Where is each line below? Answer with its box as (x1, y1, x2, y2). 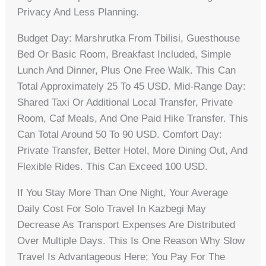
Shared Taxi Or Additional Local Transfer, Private (17, 97, 233, 109)
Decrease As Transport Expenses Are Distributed (17, 219, 236, 231)
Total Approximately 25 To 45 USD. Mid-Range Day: (17, 81, 246, 93)
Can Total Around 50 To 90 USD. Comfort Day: (17, 129, 223, 141)
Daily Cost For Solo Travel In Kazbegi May (17, 203, 207, 215)
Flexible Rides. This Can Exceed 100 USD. (17, 161, 208, 173)
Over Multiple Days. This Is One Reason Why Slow (17, 235, 245, 247)
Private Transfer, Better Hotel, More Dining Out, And (17, 145, 248, 157)
